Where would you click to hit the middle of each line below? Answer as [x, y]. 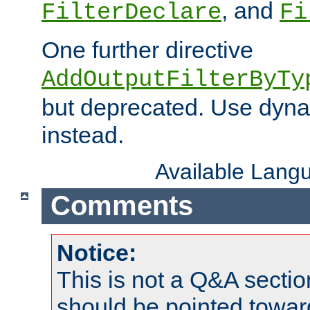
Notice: [97, 253]
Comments [121, 206]
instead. [83, 135]
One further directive [147, 49]
